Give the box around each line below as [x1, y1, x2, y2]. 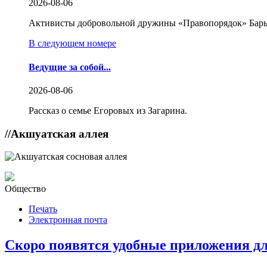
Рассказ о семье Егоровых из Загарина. [29, 105, 187, 116]
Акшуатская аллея [11, 127, 108, 140]
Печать [29, 204, 57, 215]
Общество [5, 184, 46, 194]
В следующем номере [29, 38, 116, 49]
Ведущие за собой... [29, 61, 111, 72]
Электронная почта [29, 215, 107, 225]
